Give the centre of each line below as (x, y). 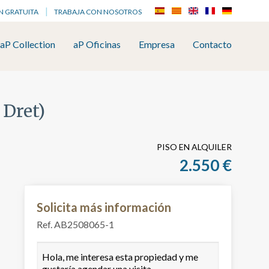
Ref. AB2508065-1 (75, 225)
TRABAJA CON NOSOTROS (98, 12)
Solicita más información (104, 207)
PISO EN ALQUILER (194, 147)
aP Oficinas (97, 44)
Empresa (157, 44)
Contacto (212, 44)
